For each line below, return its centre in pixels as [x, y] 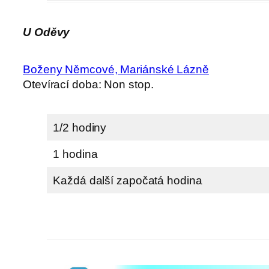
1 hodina [75, 154]
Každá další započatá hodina [128, 181]
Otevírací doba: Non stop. [88, 85]
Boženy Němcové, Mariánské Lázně [116, 70]
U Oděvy [47, 32]
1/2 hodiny [80, 128]
